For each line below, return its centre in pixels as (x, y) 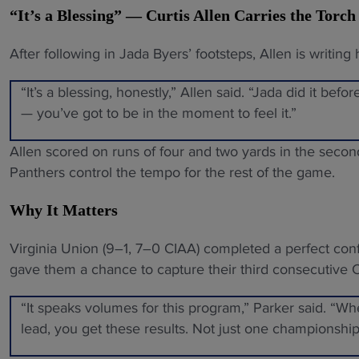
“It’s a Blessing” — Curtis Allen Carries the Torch (183, 16)
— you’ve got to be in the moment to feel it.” (159, 113)
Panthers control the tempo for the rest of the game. (172, 173)
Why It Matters (64, 210)
